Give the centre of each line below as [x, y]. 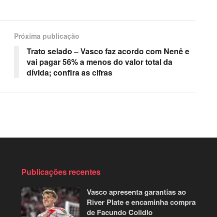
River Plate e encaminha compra [141, 202]
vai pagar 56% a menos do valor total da [100, 62]
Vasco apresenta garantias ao [136, 192]
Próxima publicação [47, 36]
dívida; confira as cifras [70, 72]
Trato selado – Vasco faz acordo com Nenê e [108, 51]
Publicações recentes [61, 171]
